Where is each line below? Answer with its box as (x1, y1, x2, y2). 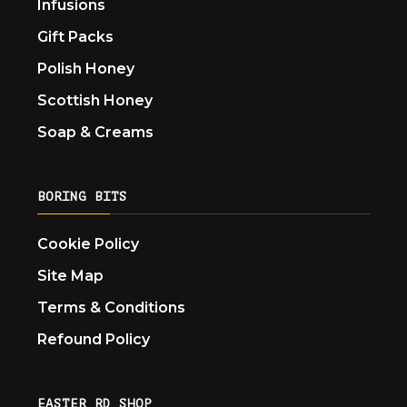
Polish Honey (37, 59, 135, 77)
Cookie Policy (37, 234, 140, 253)
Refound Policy (37, 330, 151, 348)
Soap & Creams (37, 123, 154, 141)
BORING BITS (37, 189, 128, 203)
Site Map (37, 266, 104, 284)
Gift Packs (37, 27, 114, 45)
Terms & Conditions (37, 298, 186, 316)
